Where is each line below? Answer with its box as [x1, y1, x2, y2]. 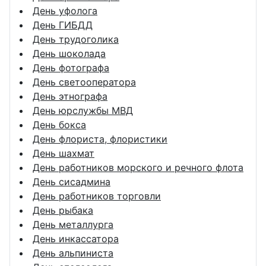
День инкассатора [33, 232, 119, 245]
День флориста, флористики [33, 132, 167, 145]
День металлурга [33, 218, 113, 230]
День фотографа [33, 61, 109, 74]
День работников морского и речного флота [33, 161, 243, 173]
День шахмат [33, 147, 94, 159]
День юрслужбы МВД [33, 104, 133, 116]
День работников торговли [33, 189, 161, 202]
